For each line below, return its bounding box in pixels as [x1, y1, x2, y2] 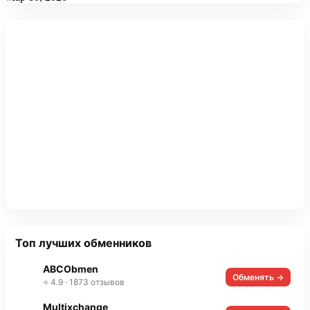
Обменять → [232, 271, 284, 282]
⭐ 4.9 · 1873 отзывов [43, 276, 125, 287]
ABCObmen [43, 262, 98, 275]
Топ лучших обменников [15, 235, 152, 250]
